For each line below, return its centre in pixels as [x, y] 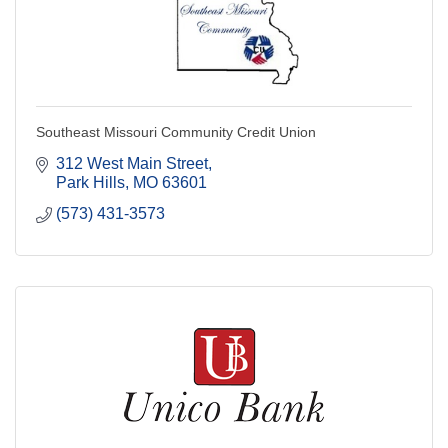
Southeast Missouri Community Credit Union [176, 132]
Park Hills [90, 183]
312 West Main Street [132, 164]
